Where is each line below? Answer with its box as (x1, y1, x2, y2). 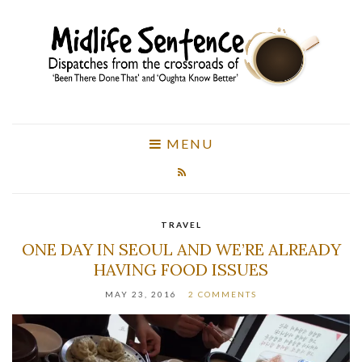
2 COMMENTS (188, 288, 257, 299)
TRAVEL (160, 219, 202, 229)
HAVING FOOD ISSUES (94, 259, 268, 280)
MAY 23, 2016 (105, 288, 177, 299)
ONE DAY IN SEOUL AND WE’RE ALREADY (21, 238, 341, 259)
